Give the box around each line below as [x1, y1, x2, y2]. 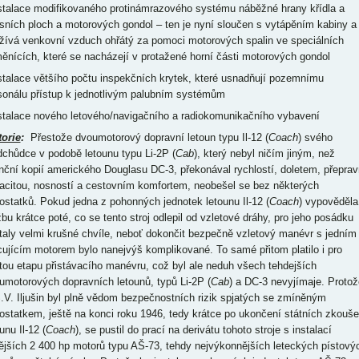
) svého [297, 131, 333, 144]
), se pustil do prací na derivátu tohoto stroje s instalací [75, 324, 332, 337]
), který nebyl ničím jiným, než [193, 147, 335, 160]
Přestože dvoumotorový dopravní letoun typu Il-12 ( [23, 131, 268, 144]
